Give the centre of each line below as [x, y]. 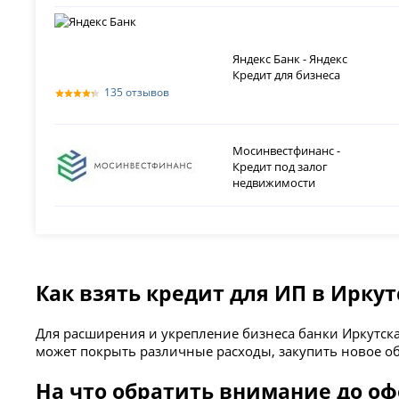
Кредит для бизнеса [287, 74]
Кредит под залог [281, 166]
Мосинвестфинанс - [287, 150]
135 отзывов [137, 92]
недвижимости [274, 182]
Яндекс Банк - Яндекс [290, 58]
